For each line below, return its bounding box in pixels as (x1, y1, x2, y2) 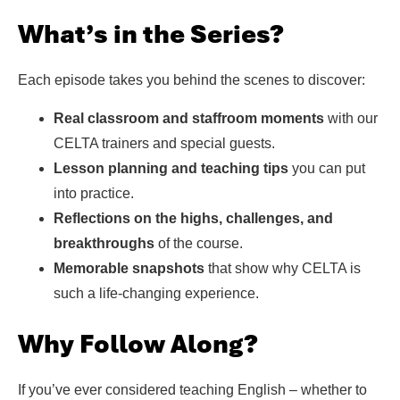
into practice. (54, 185, 134, 201)
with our (324, 110, 378, 126)
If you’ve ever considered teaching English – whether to (18, 381, 367, 397)
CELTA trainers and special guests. (54, 135, 275, 151)
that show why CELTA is (204, 260, 361, 276)
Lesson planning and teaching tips (54, 160, 288, 176)
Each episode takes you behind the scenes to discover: (18, 72, 365, 88)
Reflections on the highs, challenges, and (54, 210, 333, 226)
